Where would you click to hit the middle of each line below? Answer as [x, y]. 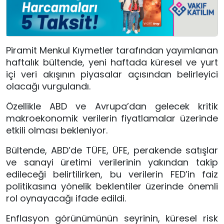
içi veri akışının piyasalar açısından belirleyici [112, 74]
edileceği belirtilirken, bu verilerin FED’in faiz [112, 174]
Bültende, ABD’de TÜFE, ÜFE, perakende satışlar [112, 150]
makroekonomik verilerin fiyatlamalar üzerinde [112, 118]
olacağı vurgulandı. [48, 86]
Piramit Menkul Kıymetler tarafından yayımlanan [112, 50]
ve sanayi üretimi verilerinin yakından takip [112, 162]
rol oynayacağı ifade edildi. [66, 198]
